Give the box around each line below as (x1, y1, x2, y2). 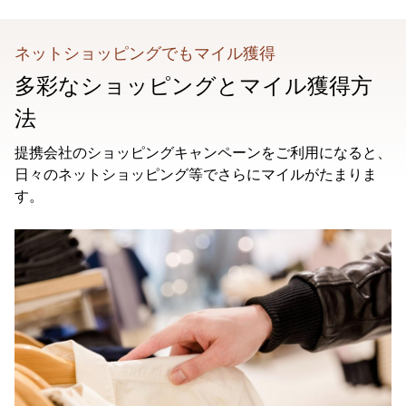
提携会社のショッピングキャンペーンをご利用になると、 (14, 144, 391, 160)
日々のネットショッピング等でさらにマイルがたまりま (14, 166, 377, 182)
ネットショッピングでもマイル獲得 (14, 43, 275, 63)
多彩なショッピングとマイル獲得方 (14, 72, 372, 98)
